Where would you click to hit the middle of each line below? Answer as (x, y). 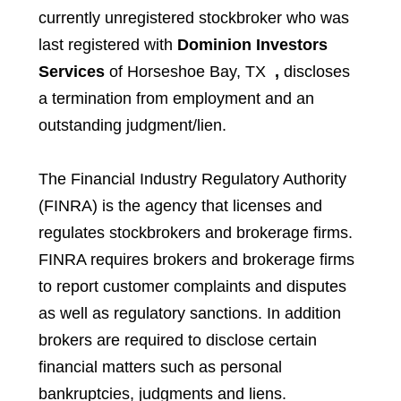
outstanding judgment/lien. (132, 125)
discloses (314, 71)
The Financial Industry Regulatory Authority (192, 179)
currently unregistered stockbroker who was (193, 17)
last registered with (107, 44)
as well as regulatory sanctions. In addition (189, 313)
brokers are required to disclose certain (177, 340)
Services (73, 71)
